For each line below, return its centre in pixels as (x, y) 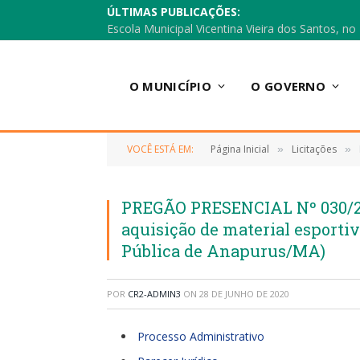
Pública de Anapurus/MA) (223, 251)
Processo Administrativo (201, 336)
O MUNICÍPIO (170, 86)
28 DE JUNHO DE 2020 (244, 294)
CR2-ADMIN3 (154, 294)
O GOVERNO (288, 86)
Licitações (314, 149)
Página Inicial (240, 149)
